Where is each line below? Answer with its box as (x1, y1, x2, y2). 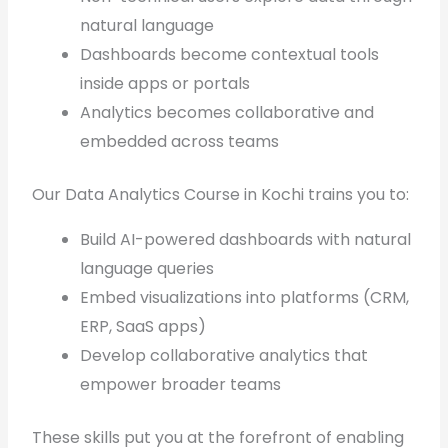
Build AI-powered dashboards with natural (80, 228, 412, 251)
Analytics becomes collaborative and (80, 101, 375, 124)
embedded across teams (80, 130, 280, 153)
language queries (80, 257, 215, 280)
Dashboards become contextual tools (80, 43, 380, 66)
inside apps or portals (80, 72, 251, 95)
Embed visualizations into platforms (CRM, (80, 286, 410, 309)
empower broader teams (80, 373, 282, 396)
